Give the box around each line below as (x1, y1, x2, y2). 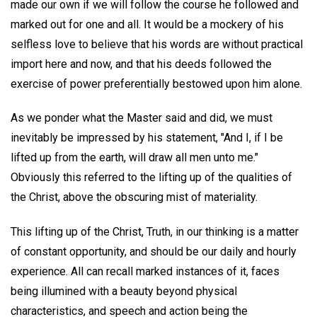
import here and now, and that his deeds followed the (11, 57, 272, 71)
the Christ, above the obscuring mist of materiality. (11, 190, 258, 204)
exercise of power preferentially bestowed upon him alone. (11, 76, 302, 91)
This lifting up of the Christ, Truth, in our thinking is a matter (11, 225, 299, 239)
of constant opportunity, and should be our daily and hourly (11, 245, 296, 259)
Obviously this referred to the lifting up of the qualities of (11, 171, 292, 185)
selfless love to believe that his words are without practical (11, 37, 303, 51)
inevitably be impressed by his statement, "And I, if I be (11, 131, 283, 145)
